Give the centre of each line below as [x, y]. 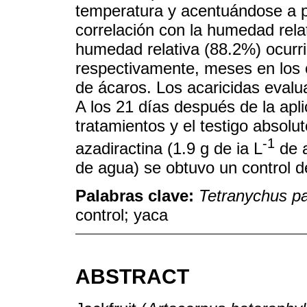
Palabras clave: [137, 196]
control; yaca [122, 215]
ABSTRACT [132, 277]
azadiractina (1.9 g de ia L [169, 149]
